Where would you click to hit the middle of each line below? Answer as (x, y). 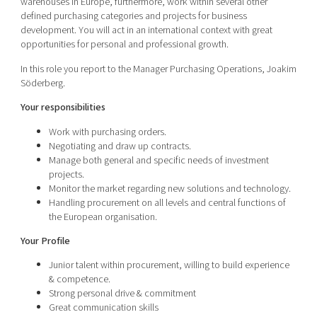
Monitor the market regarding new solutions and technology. (169, 188)
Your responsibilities (63, 108)
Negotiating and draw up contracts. (120, 146)
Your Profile (45, 241)
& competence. (79, 279)
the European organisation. (103, 217)
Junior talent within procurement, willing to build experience (169, 265)
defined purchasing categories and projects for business (133, 16)
